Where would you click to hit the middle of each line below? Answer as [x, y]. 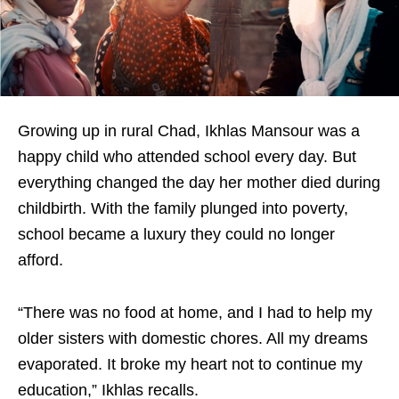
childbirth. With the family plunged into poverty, [183, 208]
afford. [41, 260]
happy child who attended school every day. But [187, 156]
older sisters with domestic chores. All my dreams [193, 338]
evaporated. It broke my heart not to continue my [190, 364]
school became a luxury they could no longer [176, 234]
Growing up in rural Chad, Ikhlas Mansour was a [189, 130]
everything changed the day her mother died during [199, 182]
